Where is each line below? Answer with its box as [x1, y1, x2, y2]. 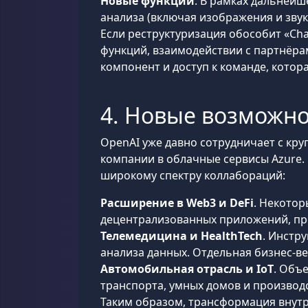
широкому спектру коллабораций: [100, 168, 285, 183]
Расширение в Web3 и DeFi [100, 195, 254, 210]
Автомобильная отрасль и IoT [100, 261, 274, 276]
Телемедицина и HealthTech [100, 228, 263, 243]
